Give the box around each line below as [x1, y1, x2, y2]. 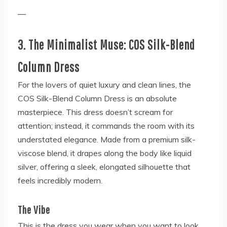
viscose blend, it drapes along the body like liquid [18, 148, 192, 159]
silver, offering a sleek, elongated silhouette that [18, 162, 191, 172]
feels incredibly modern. [18, 175, 102, 186]
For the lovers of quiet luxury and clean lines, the [18, 80, 191, 90]
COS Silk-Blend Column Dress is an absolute [18, 93, 177, 104]
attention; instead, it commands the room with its [18, 121, 195, 131]
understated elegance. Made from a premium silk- [18, 134, 196, 145]
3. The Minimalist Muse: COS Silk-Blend [18, 37, 195, 53]
